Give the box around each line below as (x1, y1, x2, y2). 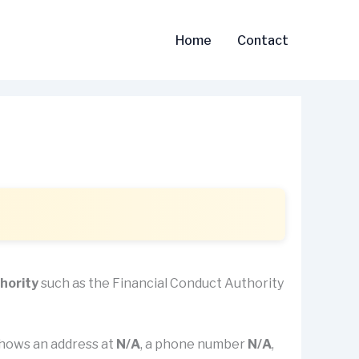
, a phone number (140, 336, 248, 352)
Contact (237, 32, 288, 48)
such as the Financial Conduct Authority (38, 276, 284, 291)
